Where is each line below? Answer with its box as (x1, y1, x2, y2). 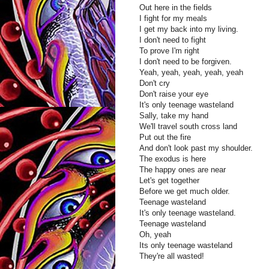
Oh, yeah (139, 230, 171, 240)
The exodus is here (139, 154, 206, 164)
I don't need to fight (139, 35, 206, 45)
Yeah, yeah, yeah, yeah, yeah (139, 68, 243, 77)
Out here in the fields (139, 3, 212, 13)
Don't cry (139, 79, 170, 88)
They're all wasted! (139, 252, 204, 261)
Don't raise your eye (139, 89, 208, 99)
